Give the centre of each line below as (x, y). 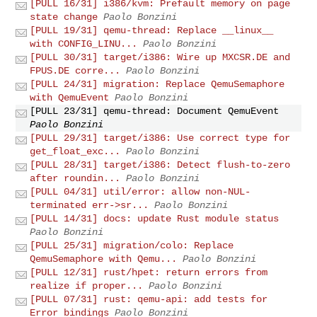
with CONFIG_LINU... (84, 44)
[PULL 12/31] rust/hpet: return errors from (149, 272)
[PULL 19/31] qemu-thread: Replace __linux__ (152, 30)
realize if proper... (87, 286)
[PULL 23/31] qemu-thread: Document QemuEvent (155, 111)
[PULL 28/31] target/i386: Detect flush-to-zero (160, 165)
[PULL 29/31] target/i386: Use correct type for (160, 138)
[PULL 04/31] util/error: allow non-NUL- (140, 191)
